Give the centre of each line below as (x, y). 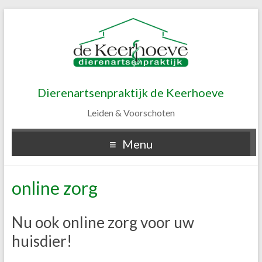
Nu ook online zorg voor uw (103, 223)
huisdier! (42, 241)
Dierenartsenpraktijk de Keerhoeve (131, 93)
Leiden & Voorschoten (131, 113)
